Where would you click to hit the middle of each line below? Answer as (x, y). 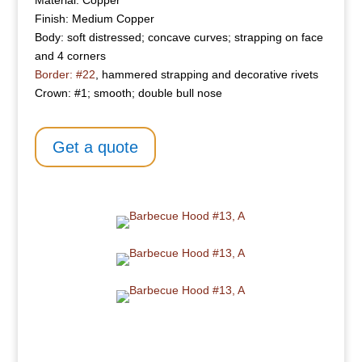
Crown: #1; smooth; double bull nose (128, 93)
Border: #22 (65, 75)
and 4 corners (70, 56)
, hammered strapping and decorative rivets (206, 75)
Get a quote (95, 147)
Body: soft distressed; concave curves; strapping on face (179, 38)
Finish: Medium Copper (94, 19)
